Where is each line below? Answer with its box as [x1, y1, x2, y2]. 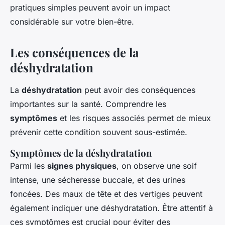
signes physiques [47, 161, 117, 171]
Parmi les [10, 161, 47, 171]
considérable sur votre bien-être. [10, 17, 134, 27]
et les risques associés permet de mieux [57, 113, 211, 124]
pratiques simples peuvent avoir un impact [10, 3, 170, 13]
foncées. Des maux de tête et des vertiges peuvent [10, 189, 202, 199]
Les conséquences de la [10, 44, 139, 61]
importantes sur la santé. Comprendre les [10, 99, 166, 109]
